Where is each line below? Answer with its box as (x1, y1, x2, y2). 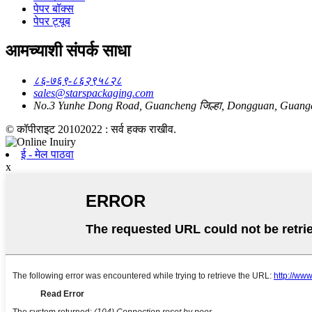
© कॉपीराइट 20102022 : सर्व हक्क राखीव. (6, 123, 176, 135)
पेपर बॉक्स (33, 2, 74, 15)
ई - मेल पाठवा (21, 148, 74, 160)
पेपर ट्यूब (33, 15, 70, 27)
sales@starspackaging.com (33, 86, 154, 99)
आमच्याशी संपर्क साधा (6, 41, 130, 60)
